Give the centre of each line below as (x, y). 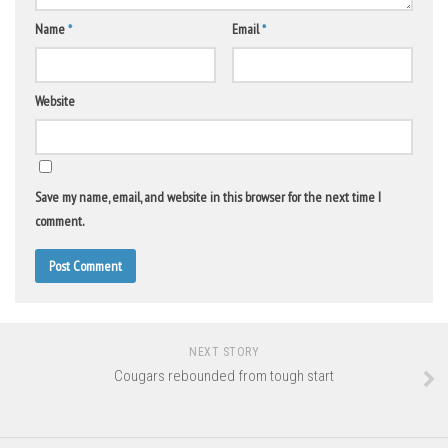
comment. (59, 221)
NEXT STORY (224, 352)
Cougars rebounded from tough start (224, 376)
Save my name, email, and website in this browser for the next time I (208, 197)
